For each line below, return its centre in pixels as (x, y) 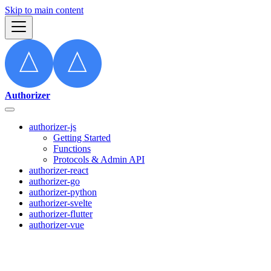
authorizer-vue (57, 225)
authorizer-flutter (61, 214)
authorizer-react (59, 170)
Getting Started (82, 138)
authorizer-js (53, 127)
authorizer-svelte (60, 203)
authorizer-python (63, 192)
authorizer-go (54, 181)
